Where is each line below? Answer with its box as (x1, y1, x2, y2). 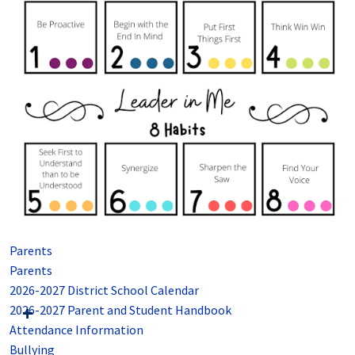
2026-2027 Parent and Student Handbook (10, 302, 231, 319)
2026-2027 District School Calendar (10, 282, 199, 299)
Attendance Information (10, 322, 143, 338)
